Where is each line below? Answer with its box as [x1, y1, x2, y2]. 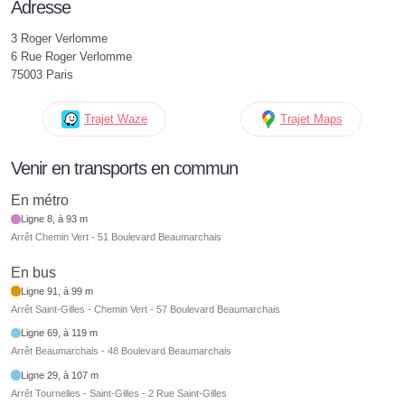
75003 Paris [11, 68, 73, 81]
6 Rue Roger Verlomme [11, 50, 132, 63]
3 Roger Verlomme [11, 32, 108, 45]
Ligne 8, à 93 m [21, 213, 89, 225]
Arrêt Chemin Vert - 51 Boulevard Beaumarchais [11, 231, 221, 243]
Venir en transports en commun [11, 158, 238, 178]
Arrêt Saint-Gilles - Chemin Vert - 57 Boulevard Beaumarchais [11, 303, 280, 315]
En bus [11, 264, 56, 280]
